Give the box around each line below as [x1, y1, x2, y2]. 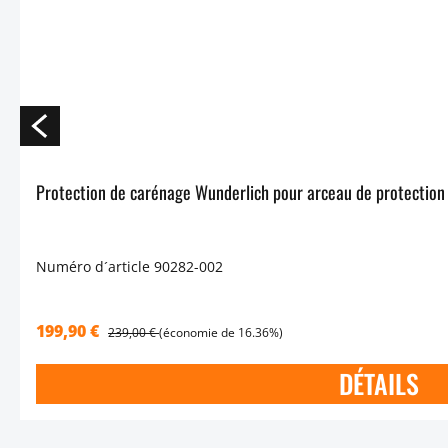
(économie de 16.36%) [159, 324, 283, 342]
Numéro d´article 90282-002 [36, 257, 223, 277]
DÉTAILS [339, 364, 419, 404]
